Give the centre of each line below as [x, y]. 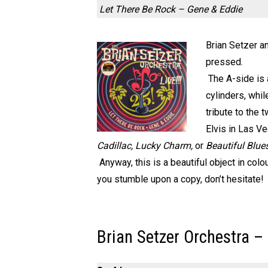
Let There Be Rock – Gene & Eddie [171, 9]
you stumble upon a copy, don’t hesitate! [180, 179]
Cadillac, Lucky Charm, [146, 146]
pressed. [224, 62]
